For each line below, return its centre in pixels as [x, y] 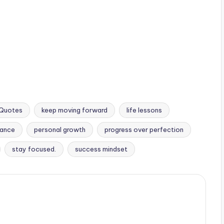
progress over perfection [144, 130]
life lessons [144, 110]
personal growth [60, 130]
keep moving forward [74, 110]
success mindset [101, 149]
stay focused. [34, 149]
